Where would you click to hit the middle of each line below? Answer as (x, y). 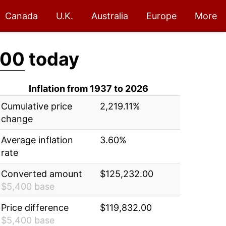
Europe (161, 16)
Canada (21, 16)
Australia (110, 16)
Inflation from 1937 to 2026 (88, 89)
